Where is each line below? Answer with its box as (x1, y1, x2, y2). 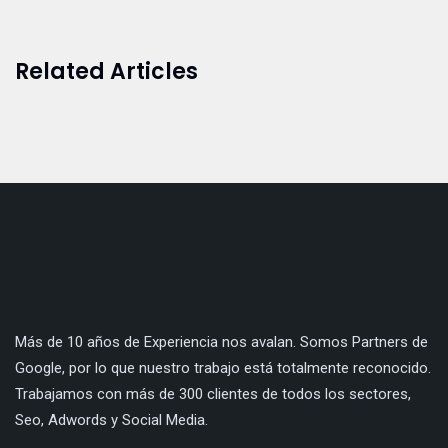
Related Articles (15, 55, 198, 87)
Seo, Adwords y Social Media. (15, 410, 208, 429)
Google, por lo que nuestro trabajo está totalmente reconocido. (15, 358, 431, 377)
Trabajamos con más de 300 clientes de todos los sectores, (15, 384, 411, 403)
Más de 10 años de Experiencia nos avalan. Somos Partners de (15, 332, 428, 351)
